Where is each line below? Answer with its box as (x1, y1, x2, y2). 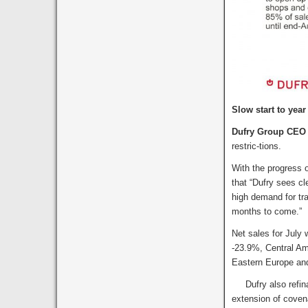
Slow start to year (232, 104, 307, 115)
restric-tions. (232, 140, 282, 151)
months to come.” (232, 206, 302, 217)
